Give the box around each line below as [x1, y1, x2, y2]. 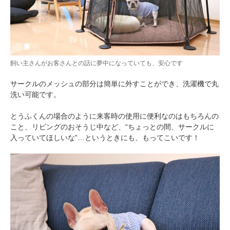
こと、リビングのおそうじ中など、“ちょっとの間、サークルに [10, 123, 214, 131]
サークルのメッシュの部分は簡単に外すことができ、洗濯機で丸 [10, 80, 219, 88]
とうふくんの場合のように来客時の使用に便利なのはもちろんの [10, 112, 219, 121]
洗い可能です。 [10, 90, 61, 99]
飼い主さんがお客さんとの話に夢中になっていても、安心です [10, 60, 183, 67]
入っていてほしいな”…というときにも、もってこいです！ [10, 133, 200, 142]
